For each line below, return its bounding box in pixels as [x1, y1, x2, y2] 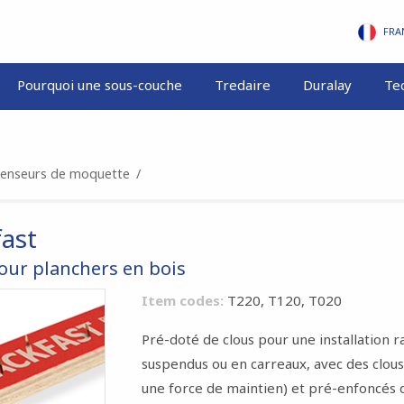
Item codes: [141, 290, 224, 309]
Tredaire [215, 76, 271, 94]
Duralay [303, 76, 352, 94]
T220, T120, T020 [223, 290, 342, 309]
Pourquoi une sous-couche [17, 76, 182, 94]
